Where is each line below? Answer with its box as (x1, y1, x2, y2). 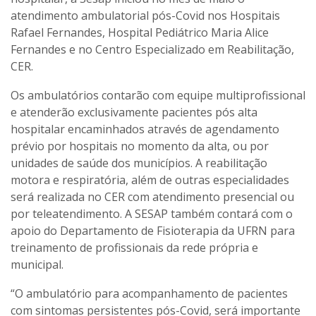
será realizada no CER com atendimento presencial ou (11, 188, 294, 205)
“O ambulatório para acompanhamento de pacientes (11, 285, 288, 301)
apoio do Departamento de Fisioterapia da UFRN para (11, 222, 295, 238)
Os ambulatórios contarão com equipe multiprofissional (11, 87, 305, 103)
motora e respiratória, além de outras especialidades (11, 171, 289, 188)
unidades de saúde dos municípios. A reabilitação (11, 154, 267, 171)
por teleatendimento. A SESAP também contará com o (11, 205, 293, 221)
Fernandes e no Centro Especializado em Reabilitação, (11, 41, 294, 57)
